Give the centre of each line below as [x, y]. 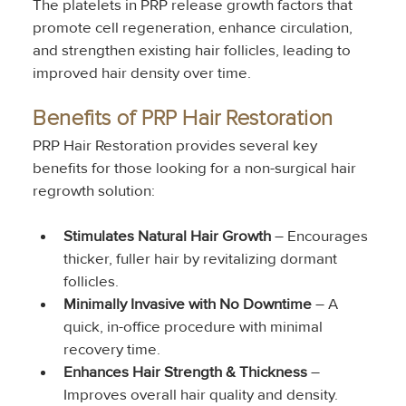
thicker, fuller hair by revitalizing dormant [203, 259]
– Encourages [322, 237]
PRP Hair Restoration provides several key [177, 146]
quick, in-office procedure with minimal [195, 327]
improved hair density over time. [142, 73]
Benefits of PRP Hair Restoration [183, 119]
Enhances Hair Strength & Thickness [186, 372]
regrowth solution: [94, 191]
